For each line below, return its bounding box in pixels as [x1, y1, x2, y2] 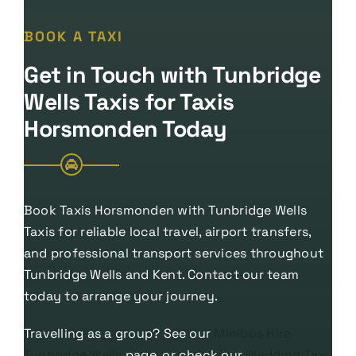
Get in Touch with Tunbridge [23, 60, 321, 90]
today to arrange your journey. [23, 288, 219, 305]
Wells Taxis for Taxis [23, 87, 234, 117]
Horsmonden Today [23, 114, 227, 144]
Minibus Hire [214, 325, 292, 342]
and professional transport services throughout [23, 245, 324, 262]
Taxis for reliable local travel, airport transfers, [23, 223, 311, 241]
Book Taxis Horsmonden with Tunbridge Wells [23, 202, 308, 219]
